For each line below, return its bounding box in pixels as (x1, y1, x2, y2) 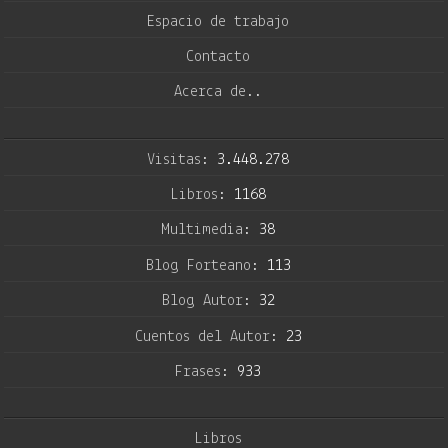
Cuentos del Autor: (134, 328, 286, 345)
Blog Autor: (161, 293, 259, 310)
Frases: (175, 363, 237, 380)
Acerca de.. (174, 84, 262, 101)
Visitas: (147, 151, 217, 168)
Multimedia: (161, 222, 259, 239)
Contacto (186, 48, 250, 65)
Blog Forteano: (145, 257, 267, 274)
